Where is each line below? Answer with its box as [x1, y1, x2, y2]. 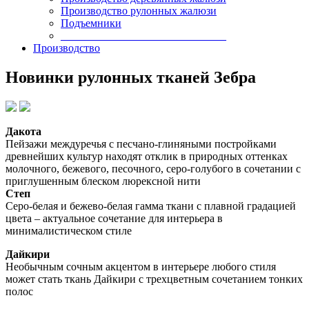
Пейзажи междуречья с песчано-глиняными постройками [6, 137, 277, 150]
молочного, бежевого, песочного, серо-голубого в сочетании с [6, 162, 301, 175]
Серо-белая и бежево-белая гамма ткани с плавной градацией [6, 199, 296, 212]
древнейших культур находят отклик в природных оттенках [6, 150, 288, 162]
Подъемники [61, 17, 121, 29]
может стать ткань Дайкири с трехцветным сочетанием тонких [6, 272, 303, 285]
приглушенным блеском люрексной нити [6, 175, 203, 187]
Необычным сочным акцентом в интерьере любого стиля [6, 260, 276, 272]
